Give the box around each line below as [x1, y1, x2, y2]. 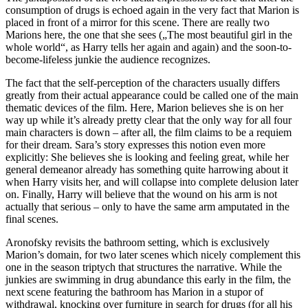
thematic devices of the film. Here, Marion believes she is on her [5, 101, 283, 113]
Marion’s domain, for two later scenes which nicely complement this [5, 248, 300, 261]
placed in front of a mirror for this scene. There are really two [5, 16, 269, 28]
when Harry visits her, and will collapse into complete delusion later [5, 175, 298, 188]
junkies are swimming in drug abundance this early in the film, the [5, 273, 291, 285]
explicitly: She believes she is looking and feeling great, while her [5, 151, 289, 163]
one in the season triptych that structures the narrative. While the [5, 261, 282, 273]
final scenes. [5, 212, 58, 225]
